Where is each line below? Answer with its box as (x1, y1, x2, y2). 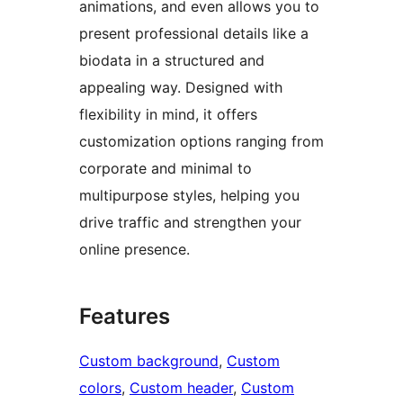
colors (79, 379, 121, 398)
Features (79, 303, 170, 330)
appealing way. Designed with (79, 78, 282, 97)
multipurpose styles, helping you (79, 186, 300, 205)
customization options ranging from (79, 132, 324, 151)
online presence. (79, 240, 190, 259)
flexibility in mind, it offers (79, 105, 257, 124)
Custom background (79, 352, 219, 371)
